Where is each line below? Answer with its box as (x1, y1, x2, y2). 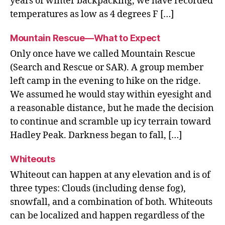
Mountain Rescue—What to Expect (10, 32, 160, 43)
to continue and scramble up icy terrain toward (10, 116, 211, 128)
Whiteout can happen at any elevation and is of (10, 169, 210, 181)
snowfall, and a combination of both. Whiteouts (10, 196, 212, 208)
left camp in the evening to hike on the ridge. (10, 75, 201, 87)
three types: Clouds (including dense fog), (10, 182, 186, 194)
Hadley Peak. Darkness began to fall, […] (10, 129, 182, 141)
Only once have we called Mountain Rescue (10, 48, 195, 60)
